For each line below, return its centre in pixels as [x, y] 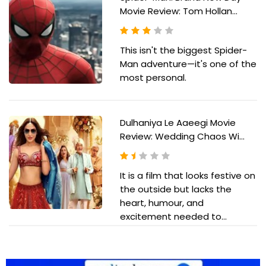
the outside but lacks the [175, 189]
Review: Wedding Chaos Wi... [182, 137]
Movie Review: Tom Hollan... [178, 11]
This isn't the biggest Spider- [183, 50]
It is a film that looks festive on [187, 176]
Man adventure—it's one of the [188, 64]
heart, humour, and [161, 203]
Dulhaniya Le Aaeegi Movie [178, 123]
